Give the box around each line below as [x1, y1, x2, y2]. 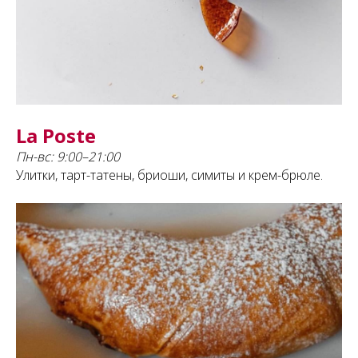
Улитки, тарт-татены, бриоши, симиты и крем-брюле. [16, 165, 323, 184]
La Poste [16, 121, 96, 149]
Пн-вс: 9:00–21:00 [16, 147, 120, 165]
